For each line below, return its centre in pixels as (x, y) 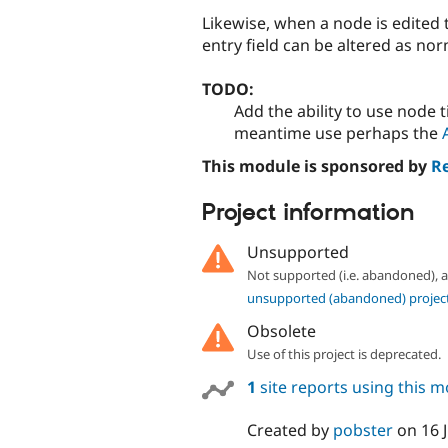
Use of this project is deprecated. (343, 353)
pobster (362, 430)
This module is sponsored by (316, 166)
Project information (308, 213)
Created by (289, 430)
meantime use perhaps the (338, 133)
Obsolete (281, 330)
